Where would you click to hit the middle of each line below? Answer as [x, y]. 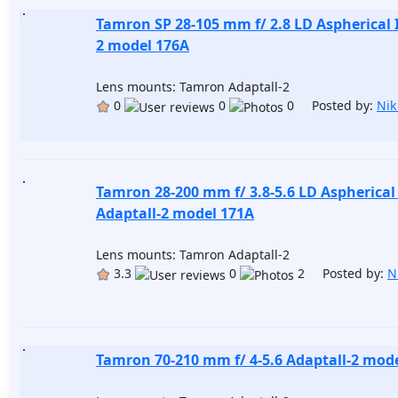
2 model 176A [143, 45]
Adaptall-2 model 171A [175, 213]
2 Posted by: [341, 273]
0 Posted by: [330, 105]
